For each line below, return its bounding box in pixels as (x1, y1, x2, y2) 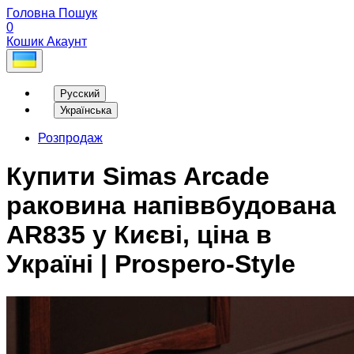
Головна (6, 6, 55, 20)
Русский (60, 87, 100, 100)
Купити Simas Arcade (6, 162, 269, 191)
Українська (60, 104, 111, 116)
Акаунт (47, 35, 87, 48)
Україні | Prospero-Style (6, 250, 296, 279)
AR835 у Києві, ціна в (6, 220, 272, 250)
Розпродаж (38, 130, 103, 145)
